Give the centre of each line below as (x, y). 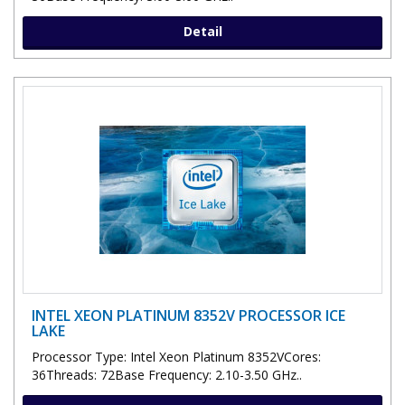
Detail (202, 31)
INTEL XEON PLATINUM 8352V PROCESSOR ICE (188, 315)
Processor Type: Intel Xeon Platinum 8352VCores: (176, 356)
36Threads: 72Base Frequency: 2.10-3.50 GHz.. (167, 374)
